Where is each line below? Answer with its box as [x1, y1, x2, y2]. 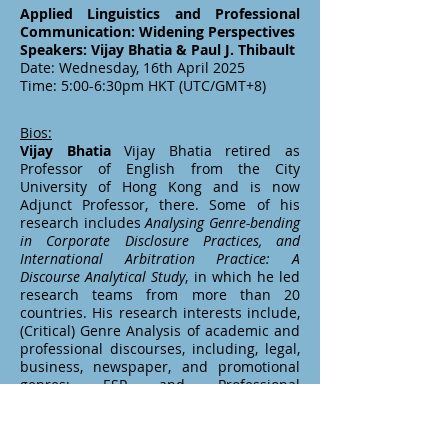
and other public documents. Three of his [20, 411, 300, 430]
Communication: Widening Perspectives [20, 22, 295, 41]
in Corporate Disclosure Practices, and [20, 231, 300, 250]
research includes [20, 213, 146, 232]
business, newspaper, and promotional [20, 357, 300, 376]
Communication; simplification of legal [20, 393, 300, 412]
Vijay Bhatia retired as [110, 141, 301, 160]
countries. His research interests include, [20, 303, 300, 322]
